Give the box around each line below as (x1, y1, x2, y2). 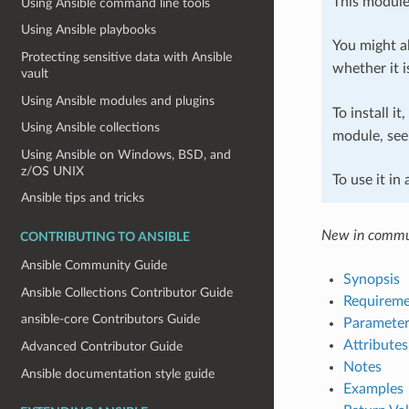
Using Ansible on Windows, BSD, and (21, 147, 232, 162)
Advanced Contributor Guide (21, 339, 184, 353)
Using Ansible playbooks (21, 23, 157, 37)
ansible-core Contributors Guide (21, 312, 201, 327)
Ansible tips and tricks (21, 191, 145, 205)
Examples (342, 381, 404, 396)
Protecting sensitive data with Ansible (21, 49, 233, 64)
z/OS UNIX (21, 163, 85, 178)
